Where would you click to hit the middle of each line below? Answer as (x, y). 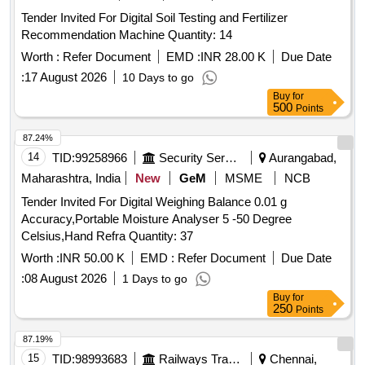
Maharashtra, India (71, 178)
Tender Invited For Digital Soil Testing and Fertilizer (154, 18)
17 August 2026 (66, 77)
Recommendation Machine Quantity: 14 (200, 35)
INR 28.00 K (233, 57)
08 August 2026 (66, 279)
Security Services (231, 158)
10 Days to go (158, 78)
